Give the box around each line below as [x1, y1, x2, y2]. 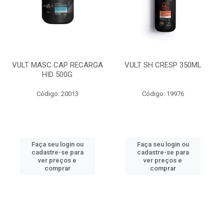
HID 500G [42, 70, 72, 79]
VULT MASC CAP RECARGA [11, 60, 103, 69]
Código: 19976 [141, 90, 184, 97]
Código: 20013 [36, 90, 78, 97]
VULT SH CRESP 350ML [124, 60, 201, 69]
